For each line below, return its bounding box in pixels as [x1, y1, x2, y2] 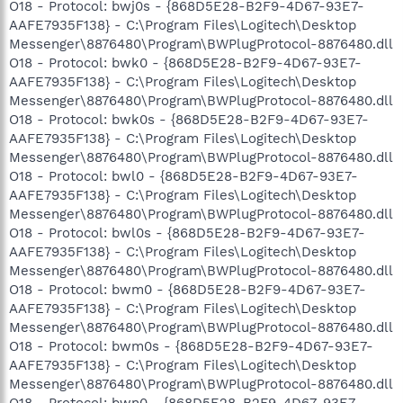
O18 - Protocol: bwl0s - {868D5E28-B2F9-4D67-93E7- [9, 224, 365, 241]
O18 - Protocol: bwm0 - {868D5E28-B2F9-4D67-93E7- [9, 281, 366, 298]
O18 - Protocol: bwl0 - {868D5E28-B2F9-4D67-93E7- [9, 167, 358, 184]
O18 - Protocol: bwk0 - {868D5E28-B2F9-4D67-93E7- [9, 54, 362, 71]
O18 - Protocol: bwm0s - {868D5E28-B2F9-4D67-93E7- [9, 337, 373, 354]
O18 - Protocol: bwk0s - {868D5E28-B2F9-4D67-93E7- [9, 111, 369, 128]
